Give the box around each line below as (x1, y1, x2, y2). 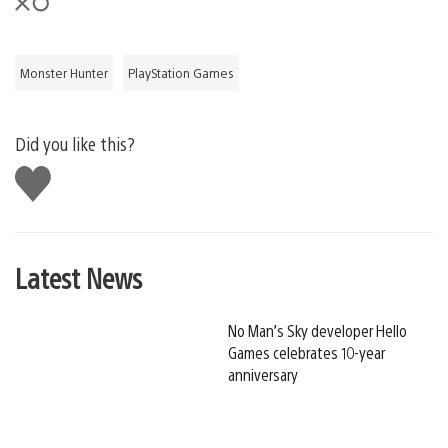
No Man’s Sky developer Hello (228, 319, 407, 341)
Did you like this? (15, 131, 135, 155)
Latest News (15, 258, 142, 295)
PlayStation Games (128, 64, 234, 81)
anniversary (228, 363, 298, 385)
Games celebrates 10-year (228, 341, 385, 363)
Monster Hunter (20, 64, 108, 81)
